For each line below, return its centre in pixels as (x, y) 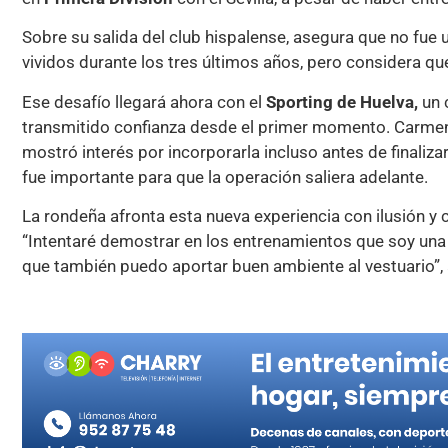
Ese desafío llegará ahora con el (144, 101)
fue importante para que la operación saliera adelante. (225, 176)
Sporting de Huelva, (342, 101)
